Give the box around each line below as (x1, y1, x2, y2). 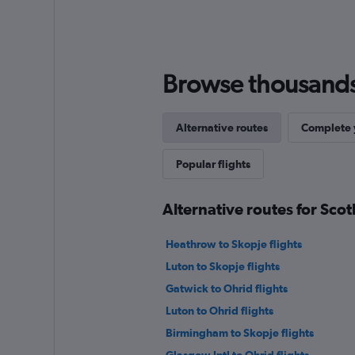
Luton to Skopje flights (165, 260, 280, 273)
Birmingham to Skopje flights (165, 326, 314, 340)
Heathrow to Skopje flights (165, 238, 302, 251)
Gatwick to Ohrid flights (165, 282, 288, 296)
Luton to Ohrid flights (165, 304, 273, 318)
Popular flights (175, 158, 250, 171)
